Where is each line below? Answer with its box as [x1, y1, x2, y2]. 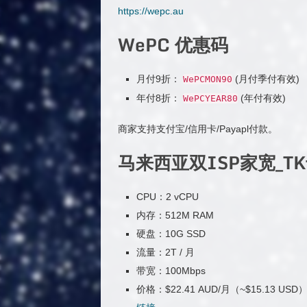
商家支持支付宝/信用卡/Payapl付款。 [118, 123, 278, 134]
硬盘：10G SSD [136, 228, 206, 239]
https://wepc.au [118, 5, 184, 16]
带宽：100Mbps [136, 265, 206, 276]
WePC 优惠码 [118, 30, 228, 59]
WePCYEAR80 [182, 93, 238, 103]
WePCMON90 [182, 74, 232, 84]
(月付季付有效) [232, 73, 299, 84]
